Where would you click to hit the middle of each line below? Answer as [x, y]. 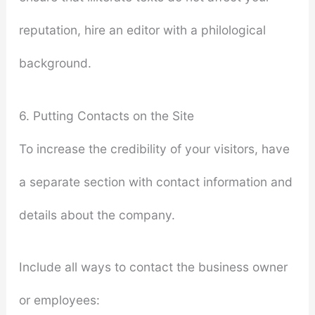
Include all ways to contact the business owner [153, 267]
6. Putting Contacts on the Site [106, 115]
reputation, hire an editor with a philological [142, 30]
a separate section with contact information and [155, 181]
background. [55, 63]
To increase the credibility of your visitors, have [154, 148]
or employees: [59, 300]
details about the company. [97, 214]
